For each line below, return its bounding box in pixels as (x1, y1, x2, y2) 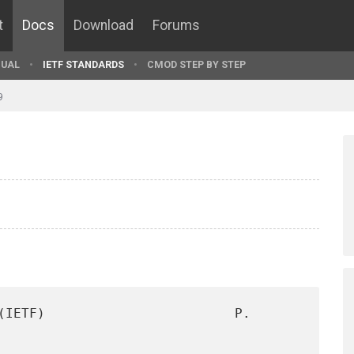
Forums (153, 17, 200, 33)
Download (73, 17, 134, 33)
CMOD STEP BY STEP (147, 58, 246, 70)
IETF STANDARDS (43, 58, 124, 70)
